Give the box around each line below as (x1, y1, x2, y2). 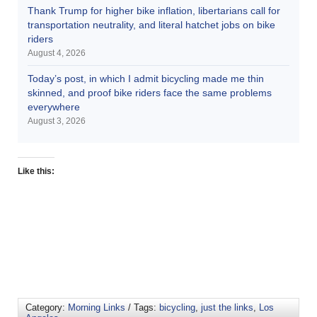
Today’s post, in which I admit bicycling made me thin (28, 72, 264, 84)
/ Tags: (125, 301, 159, 313)
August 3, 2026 (28, 115, 86, 126)
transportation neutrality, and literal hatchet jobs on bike (28, 18, 275, 30)
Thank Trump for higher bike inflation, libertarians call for (28, 4, 280, 16)
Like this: (18, 166, 54, 176)
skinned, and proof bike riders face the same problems (28, 86, 272, 98)
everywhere (28, 100, 80, 113)
